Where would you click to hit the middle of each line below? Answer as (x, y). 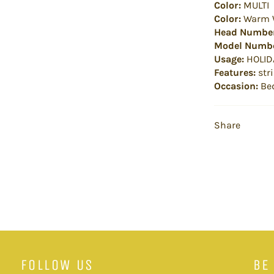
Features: (235, 72)
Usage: (229, 59)
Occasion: (236, 86)
